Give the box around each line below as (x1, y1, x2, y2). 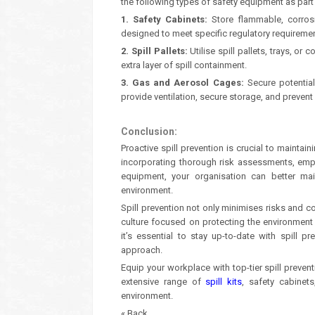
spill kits (205, 276, 242, 287)
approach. (121, 245, 162, 255)
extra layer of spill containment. (121, 60, 247, 70)
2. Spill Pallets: (121, 46, 188, 56)
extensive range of (121, 276, 206, 287)
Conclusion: (121, 126, 177, 137)
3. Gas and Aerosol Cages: (121, 77, 244, 88)
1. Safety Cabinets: (121, 14, 207, 25)
